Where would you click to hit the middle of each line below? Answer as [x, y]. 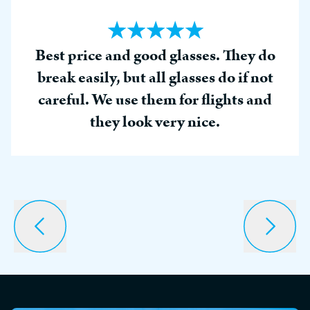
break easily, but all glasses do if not [155, 77]
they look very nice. [155, 122]
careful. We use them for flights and [155, 100]
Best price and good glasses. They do [155, 55]
